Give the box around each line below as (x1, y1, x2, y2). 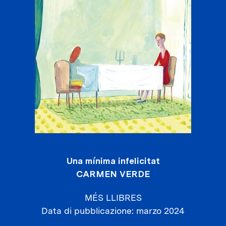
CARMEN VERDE (76, 168, 150, 179)
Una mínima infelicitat (66, 155, 160, 166)
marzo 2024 (136, 205, 185, 216)
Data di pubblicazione (41, 205, 132, 216)
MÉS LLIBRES (84, 192, 142, 203)
